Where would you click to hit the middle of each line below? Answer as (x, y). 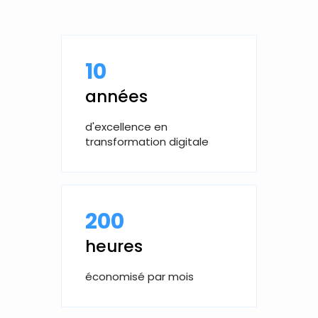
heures (114, 247)
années (116, 97)
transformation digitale (147, 141)
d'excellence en (126, 126)
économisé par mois (139, 276)
